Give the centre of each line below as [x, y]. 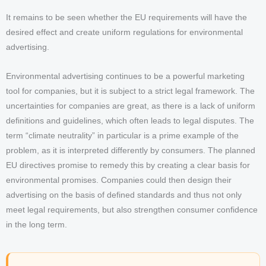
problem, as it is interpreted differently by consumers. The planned [131, 151]
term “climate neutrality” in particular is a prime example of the [122, 136]
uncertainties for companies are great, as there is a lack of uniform [131, 106]
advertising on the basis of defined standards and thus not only [124, 195]
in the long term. [37, 225]
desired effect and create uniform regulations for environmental [124, 33]
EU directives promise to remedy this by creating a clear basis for [128, 166]
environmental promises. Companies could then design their [119, 180]
